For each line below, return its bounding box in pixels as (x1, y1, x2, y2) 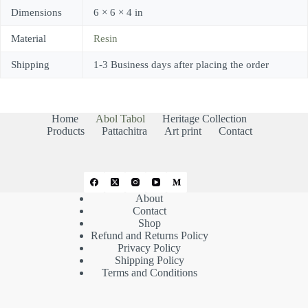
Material (11, 32, 46, 44)
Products (46, 124, 85, 137)
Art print (164, 124, 201, 137)
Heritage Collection (162, 112, 247, 124)
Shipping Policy (114, 254, 184, 266)
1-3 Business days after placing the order (93, 58, 269, 70)
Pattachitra (101, 124, 147, 137)
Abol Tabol (96, 112, 146, 124)
